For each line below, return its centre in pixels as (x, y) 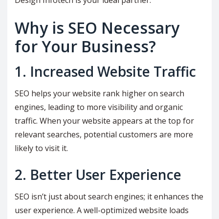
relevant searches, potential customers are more (104, 135)
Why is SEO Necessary (97, 28)
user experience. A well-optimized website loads (102, 210)
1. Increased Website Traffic (105, 72)
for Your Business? (85, 46)
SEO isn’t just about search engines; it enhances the (109, 197)
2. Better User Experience (98, 175)
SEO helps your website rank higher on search (99, 94)
